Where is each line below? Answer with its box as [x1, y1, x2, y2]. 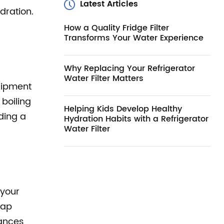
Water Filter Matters [63, 72, 143, 85]
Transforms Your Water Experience [63, 31, 203, 44]
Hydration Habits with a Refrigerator [63, 112, 208, 125]
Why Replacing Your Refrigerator [63, 62, 195, 75]
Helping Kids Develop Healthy [63, 102, 182, 115]
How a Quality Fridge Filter [63, 21, 169, 34]
